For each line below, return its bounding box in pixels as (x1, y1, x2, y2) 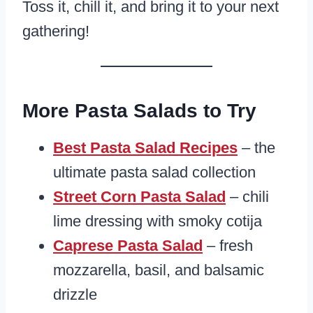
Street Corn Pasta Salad (53, 188, 226, 206)
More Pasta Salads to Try (22, 100, 256, 122)
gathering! (22, 22, 89, 41)
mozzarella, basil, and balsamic (53, 261, 264, 279)
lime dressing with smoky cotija (53, 212, 262, 231)
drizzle (53, 286, 97, 304)
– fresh (203, 237, 253, 255)
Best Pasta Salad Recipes (53, 139, 238, 157)
